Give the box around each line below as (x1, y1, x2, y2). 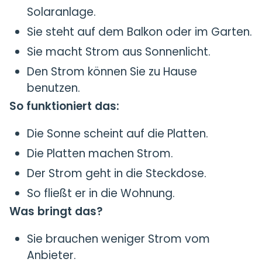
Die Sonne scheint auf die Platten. (27, 126, 208, 142)
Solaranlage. (27, 4, 96, 20)
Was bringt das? (9, 204, 103, 219)
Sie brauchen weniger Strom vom (27, 231, 210, 247)
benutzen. (27, 80, 80, 96)
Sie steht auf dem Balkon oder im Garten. (27, 24, 252, 40)
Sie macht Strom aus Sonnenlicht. (27, 44, 211, 60)
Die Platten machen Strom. (27, 146, 173, 161)
